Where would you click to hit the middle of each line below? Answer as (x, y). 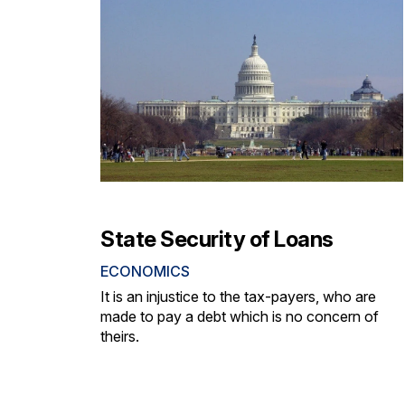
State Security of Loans (217, 239)
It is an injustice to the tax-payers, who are (238, 296)
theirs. (120, 336)
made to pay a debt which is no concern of (240, 316)
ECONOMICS (145, 271)
